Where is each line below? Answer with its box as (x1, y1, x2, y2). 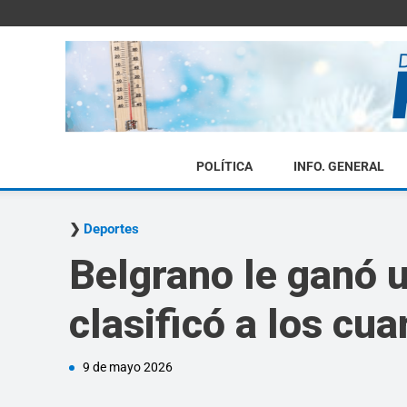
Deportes (84, 221, 139, 237)
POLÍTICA (195, 159, 253, 174)
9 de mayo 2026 (83, 360, 173, 374)
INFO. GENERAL (293, 159, 384, 174)
